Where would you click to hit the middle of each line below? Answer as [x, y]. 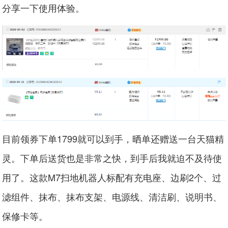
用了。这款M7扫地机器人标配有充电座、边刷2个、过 [112, 177]
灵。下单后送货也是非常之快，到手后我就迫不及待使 [112, 158]
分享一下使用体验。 [44, 8]
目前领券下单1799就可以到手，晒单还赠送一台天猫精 [113, 139]
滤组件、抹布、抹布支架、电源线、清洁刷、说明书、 [112, 197]
